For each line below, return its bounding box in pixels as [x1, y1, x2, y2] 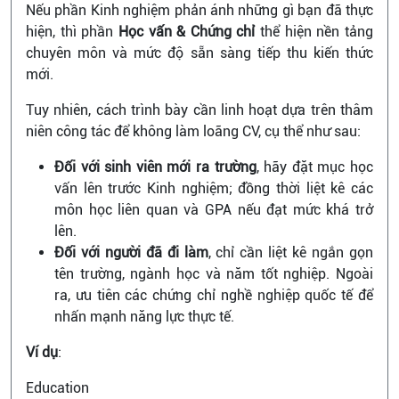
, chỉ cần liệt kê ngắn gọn [208, 243, 374, 261]
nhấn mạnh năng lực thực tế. [54, 307, 234, 325]
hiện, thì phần [26, 22, 118, 40]
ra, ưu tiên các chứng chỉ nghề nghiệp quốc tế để [54, 286, 373, 304]
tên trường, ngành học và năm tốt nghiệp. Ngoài [54, 265, 373, 282]
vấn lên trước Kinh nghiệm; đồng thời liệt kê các [54, 179, 373, 197]
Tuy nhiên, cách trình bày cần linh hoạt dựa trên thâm [26, 101, 373, 118]
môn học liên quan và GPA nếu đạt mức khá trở [54, 200, 373, 218]
